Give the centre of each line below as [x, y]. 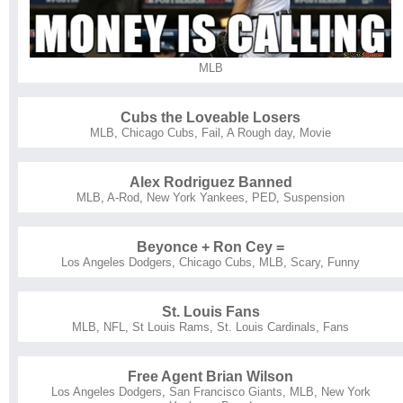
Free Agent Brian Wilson [210, 376]
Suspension [314, 197]
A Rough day [260, 132]
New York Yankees [196, 197]
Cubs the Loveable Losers [210, 117]
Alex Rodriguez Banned [210, 182]
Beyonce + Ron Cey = [210, 246]
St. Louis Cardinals [266, 327]
